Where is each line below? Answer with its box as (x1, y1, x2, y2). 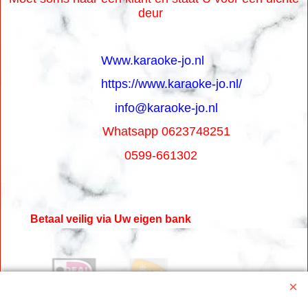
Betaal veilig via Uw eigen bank (30, 212, 191, 225)
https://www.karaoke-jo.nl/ (100, 77, 242, 91)
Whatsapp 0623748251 (78, 124, 230, 138)
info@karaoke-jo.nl (114, 100, 218, 115)
